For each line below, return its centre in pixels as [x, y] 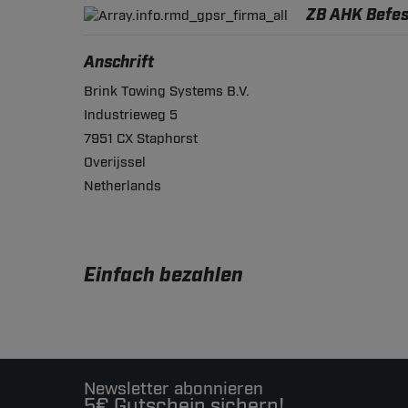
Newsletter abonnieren [173, 389]
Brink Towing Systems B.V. [167, 92]
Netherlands [122, 187]
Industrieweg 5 [131, 116]
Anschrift [119, 63]
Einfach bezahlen [163, 276]
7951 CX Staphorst [141, 139]
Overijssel [115, 163]
